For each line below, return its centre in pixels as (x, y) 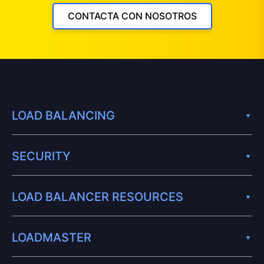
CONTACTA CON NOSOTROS (132, 16)
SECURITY (41, 156)
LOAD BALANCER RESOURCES (98, 197)
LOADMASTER (52, 237)
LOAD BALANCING (63, 115)
